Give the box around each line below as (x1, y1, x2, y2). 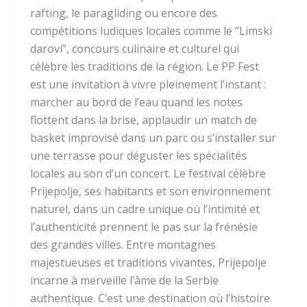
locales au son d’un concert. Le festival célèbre (30, 166, 266, 182)
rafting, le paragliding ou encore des (30, 5, 217, 21)
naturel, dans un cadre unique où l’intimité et (30, 201, 260, 217)
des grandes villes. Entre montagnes (30, 237, 216, 253)
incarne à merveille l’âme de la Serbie (30, 273, 219, 288)
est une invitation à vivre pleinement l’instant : (30, 77, 266, 93)
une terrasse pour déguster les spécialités (30, 148, 247, 164)
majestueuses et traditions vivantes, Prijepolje (30, 255, 267, 271)
